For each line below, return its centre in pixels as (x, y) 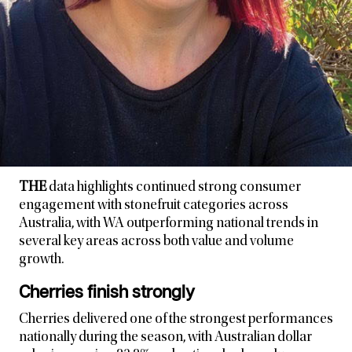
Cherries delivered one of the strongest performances (176, 319)
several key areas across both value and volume (156, 242)
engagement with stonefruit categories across (154, 205)
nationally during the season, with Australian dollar (165, 337)
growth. (41, 260)
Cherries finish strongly (107, 293)
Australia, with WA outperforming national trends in (169, 224)
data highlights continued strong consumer (174, 187)
